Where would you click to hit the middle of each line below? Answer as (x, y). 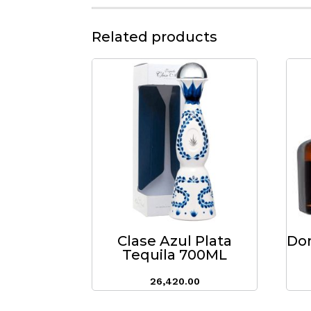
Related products (154, 37)
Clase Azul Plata (175, 241)
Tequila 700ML (175, 255)
